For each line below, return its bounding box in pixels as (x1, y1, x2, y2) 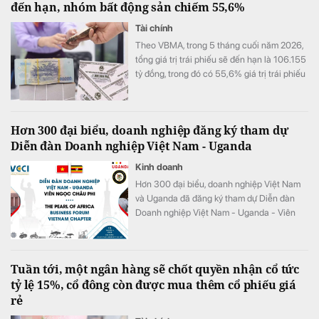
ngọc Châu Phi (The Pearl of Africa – (135, 221, 280, 232)
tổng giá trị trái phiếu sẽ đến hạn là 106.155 (135, 53, 306, 65)
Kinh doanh (135, 161, 183, 172)
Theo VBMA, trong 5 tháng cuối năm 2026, (135, 39, 303, 51)
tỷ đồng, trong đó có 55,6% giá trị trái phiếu (135, 68, 305, 79)
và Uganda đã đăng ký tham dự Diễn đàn (135, 192, 295, 204)
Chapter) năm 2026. (135, 249, 215, 261)
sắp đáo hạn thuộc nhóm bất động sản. (135, 82, 288, 93)
